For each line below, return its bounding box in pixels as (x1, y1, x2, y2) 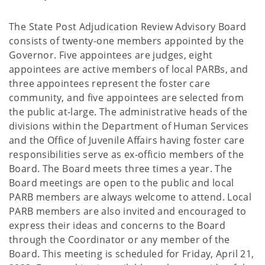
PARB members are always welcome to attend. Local (9, 190, 252, 203)
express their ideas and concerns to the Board (9, 219, 226, 232)
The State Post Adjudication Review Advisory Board (9, 20, 247, 33)
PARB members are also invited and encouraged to (9, 205, 247, 218)
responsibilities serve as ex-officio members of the (9, 148, 244, 161)
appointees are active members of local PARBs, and (9, 63, 248, 76)
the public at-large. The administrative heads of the (9, 105, 248, 118)
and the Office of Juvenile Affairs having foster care (9, 134, 245, 147)
